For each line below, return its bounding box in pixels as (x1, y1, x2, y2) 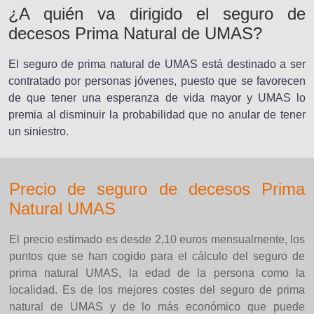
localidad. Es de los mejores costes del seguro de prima (9, 284, 305, 296)
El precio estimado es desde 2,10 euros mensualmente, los (9, 233, 305, 245)
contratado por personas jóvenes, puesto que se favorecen (8, 75, 306, 87)
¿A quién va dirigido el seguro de (8, 4, 306, 23)
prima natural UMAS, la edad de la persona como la (9, 267, 305, 279)
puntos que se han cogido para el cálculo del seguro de (9, 250, 305, 262)
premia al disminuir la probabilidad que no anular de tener (8, 109, 306, 121)
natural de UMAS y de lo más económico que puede (9, 301, 305, 313)
